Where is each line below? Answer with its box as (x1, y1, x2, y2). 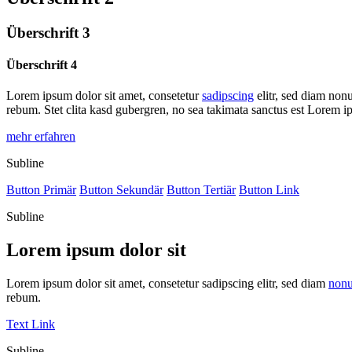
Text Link (6, 317, 55, 331)
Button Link (239, 183, 299, 197)
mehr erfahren (6, 130, 75, 144)
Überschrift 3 (6, 24, 90, 41)
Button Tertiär (167, 183, 236, 197)
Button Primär (6, 183, 76, 197)
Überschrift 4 (6, 57, 77, 71)
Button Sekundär (79, 183, 163, 197)
